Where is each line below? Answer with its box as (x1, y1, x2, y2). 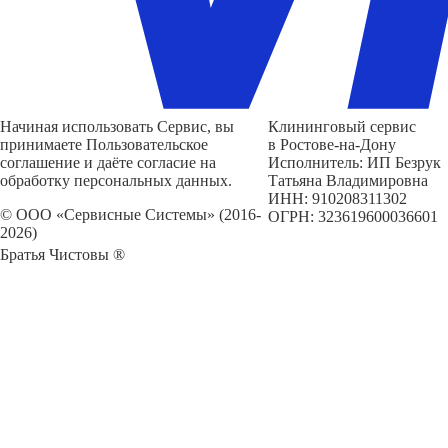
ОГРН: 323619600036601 (267, 208, 438, 226)
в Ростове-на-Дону (267, 136, 396, 154)
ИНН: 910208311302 (267, 190, 407, 208)
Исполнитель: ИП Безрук (267, 154, 441, 172)
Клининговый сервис (267, 118, 416, 136)
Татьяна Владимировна (267, 172, 428, 190)
